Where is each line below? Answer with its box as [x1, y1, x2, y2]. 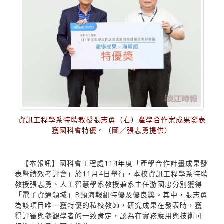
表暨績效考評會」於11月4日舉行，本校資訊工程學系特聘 [15, 168, 208, 178]
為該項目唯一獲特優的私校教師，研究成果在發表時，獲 [15, 200, 202, 210]
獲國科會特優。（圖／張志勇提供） [52, 125, 172, 135]
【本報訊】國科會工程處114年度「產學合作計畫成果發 [22, 158, 208, 168]
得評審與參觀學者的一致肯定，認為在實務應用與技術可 [15, 210, 202, 220]
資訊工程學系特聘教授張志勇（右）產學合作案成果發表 [18, 114, 206, 124]
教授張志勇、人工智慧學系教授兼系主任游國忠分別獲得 [15, 179, 202, 189]
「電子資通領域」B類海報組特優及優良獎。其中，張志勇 [15, 189, 208, 199]
